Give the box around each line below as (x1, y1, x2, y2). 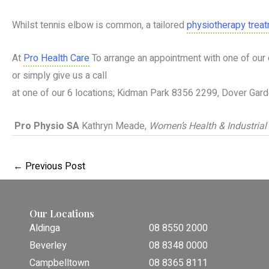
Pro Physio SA (12, 118, 79, 133)
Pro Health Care (23, 50, 89, 65)
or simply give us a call (12, 68, 107, 83)
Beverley (29, 238, 67, 253)
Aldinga (29, 221, 61, 236)
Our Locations (29, 207, 95, 220)
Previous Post (23, 159, 85, 174)
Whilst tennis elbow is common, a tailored (12, 18, 187, 33)
